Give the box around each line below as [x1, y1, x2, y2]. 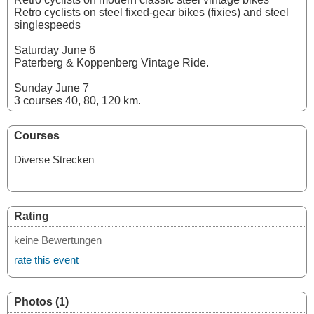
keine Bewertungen [14, 234, 102, 246]
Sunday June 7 [14, 82, 89, 94]
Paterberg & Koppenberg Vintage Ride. [14, 57, 209, 69]
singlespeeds [14, 19, 81, 31]
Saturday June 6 [14, 44, 95, 56]
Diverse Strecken [14, 153, 94, 165]
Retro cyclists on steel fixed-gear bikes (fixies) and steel [14, 6, 289, 18]
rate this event [14, 254, 78, 266]
